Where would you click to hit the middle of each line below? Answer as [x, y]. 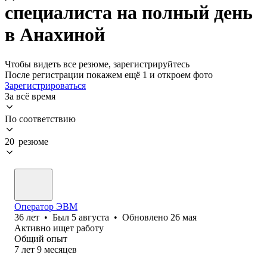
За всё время [30, 96]
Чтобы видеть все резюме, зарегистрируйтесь [97, 64]
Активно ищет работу [59, 228]
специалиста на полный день [129, 13]
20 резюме [27, 141]
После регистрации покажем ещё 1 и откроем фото [109, 74]
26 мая [184, 217]
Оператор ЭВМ [46, 206]
